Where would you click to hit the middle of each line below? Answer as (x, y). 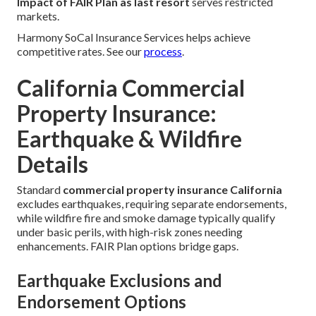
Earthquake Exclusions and (120, 280)
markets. (38, 16)
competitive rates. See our (80, 51)
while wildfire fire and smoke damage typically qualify (146, 217)
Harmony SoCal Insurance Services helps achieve (134, 37)
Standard (40, 189)
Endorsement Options (102, 301)
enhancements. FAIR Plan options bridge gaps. (128, 245)
